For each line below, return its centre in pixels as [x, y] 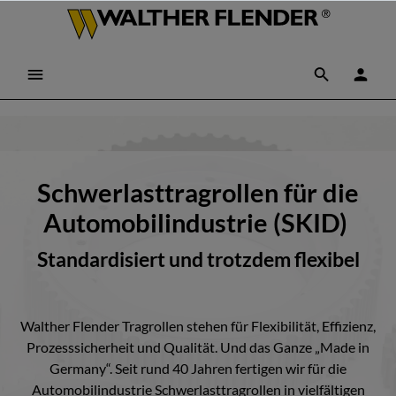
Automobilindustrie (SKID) [198, 223]
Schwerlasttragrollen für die [198, 193]
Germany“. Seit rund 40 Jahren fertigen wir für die [198, 368]
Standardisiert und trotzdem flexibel [198, 259]
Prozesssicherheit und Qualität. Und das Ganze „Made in [198, 347]
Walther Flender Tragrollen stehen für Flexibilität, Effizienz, [198, 326]
